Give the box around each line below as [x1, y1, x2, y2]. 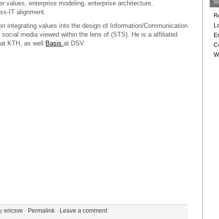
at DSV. [64, 40, 86, 47]
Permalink [28, 207, 55, 214]
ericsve [4, 207, 23, 214]
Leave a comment [60, 207, 107, 214]
